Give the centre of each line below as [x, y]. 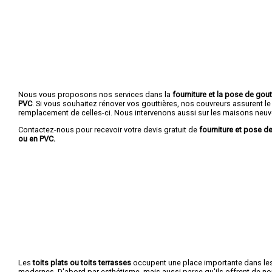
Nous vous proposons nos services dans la [95, 94]
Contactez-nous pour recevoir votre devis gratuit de [109, 129]
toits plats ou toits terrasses [82, 262]
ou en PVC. [37, 138]
